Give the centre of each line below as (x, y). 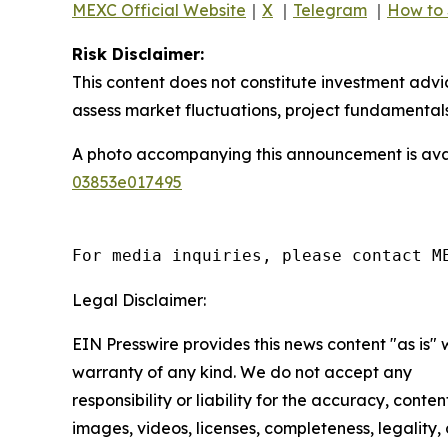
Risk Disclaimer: (138, 54)
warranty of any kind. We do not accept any (242, 372)
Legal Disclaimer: (139, 300)
